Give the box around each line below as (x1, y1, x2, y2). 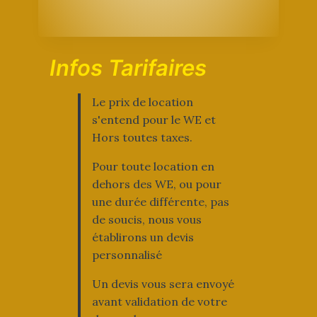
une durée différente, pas (91, 195, 229, 209)
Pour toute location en (91, 159, 214, 174)
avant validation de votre (91, 294, 227, 309)
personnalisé (91, 248, 162, 263)
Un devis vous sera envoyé (91, 277, 234, 292)
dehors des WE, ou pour (91, 177, 221, 192)
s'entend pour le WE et (91, 113, 216, 127)
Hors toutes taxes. (91, 130, 192, 145)
